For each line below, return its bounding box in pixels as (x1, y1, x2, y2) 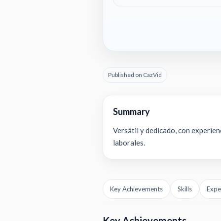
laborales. (113, 138, 145, 147)
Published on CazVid (108, 71, 162, 78)
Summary (113, 106, 150, 117)
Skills (178, 184, 192, 193)
